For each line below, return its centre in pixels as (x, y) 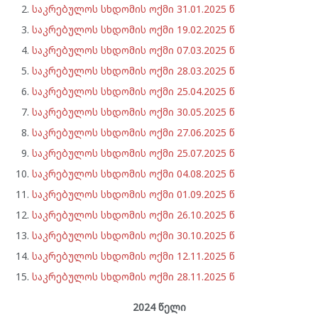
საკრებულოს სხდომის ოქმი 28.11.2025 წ (133, 276)
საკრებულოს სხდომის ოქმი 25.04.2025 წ (133, 91)
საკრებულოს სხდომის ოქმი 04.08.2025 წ (133, 174)
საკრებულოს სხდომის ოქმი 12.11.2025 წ (133, 256)
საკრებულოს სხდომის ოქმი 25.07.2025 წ (133, 153)
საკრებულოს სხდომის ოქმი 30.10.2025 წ (133, 235)
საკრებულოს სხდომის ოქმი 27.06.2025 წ (133, 132)
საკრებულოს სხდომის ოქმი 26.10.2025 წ (133, 215)
